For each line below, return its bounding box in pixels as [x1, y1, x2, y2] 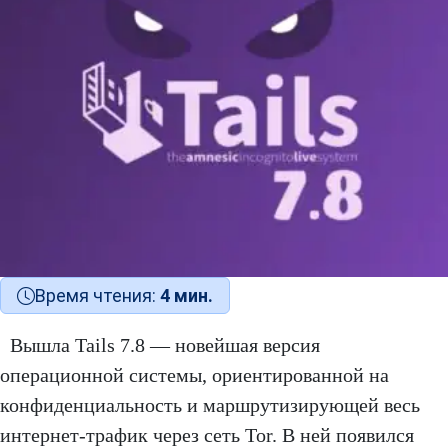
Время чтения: [35, 285, 160, 307]
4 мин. [160, 285, 213, 307]
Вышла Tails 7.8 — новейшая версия [10, 334, 320, 357]
